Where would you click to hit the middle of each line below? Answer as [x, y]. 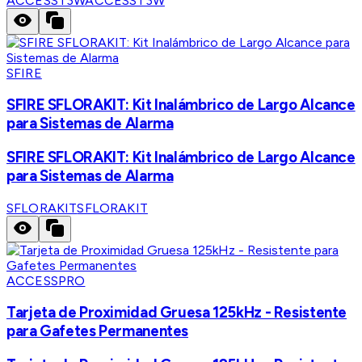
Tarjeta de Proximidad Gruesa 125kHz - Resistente [177, 313]
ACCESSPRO [46, 280]
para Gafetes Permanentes [98, 331]
